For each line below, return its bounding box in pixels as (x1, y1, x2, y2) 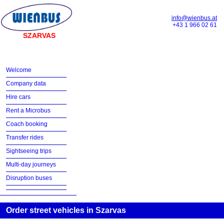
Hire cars (6, 93, 30, 100)
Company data (6, 80, 46, 87)
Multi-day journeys (6, 161, 56, 168)
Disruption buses (6, 174, 52, 181)
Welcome (6, 66, 31, 73)
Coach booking (6, 120, 47, 127)
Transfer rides (6, 134, 43, 141)
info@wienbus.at (171, 14, 217, 21)
